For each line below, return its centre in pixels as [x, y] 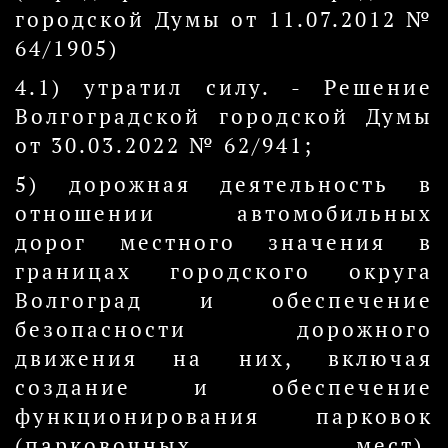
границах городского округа [224, 271]
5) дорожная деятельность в [224, 184]
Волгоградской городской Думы [224, 116]
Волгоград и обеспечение [224, 300]
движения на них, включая [224, 358]
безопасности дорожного [224, 329]
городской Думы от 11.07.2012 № [224, 19]
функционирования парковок [224, 416]
